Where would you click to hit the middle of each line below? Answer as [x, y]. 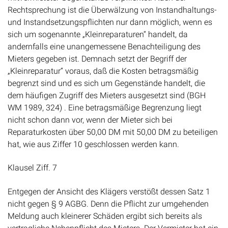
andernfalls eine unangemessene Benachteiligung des [104, 46]
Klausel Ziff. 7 [32, 168]
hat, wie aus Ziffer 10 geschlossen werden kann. [93, 144]
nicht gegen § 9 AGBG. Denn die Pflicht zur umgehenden [108, 204]
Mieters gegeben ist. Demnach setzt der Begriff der [97, 59]
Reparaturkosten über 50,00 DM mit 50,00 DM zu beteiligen [113, 132]
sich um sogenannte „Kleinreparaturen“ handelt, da [98, 34]
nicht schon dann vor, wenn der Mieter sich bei [90, 120]
